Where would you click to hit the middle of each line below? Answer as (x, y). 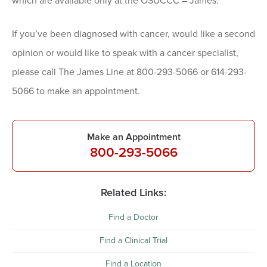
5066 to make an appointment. (76, 91)
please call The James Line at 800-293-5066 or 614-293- (129, 72)
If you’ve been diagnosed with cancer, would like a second (133, 34)
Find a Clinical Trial (133, 241)
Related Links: (133, 193)
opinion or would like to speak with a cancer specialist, (125, 53)
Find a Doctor (133, 218)
